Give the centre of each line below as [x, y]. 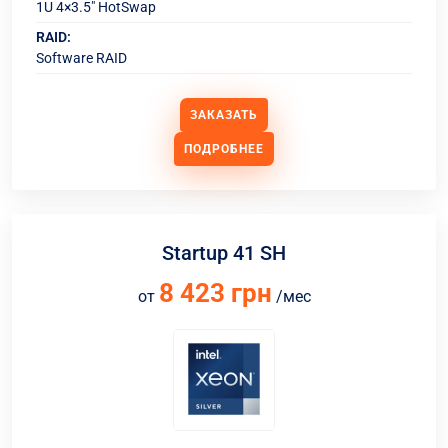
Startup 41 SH [224, 253]
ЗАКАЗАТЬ [224, 115]
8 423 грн [215, 293]
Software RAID [81, 58]
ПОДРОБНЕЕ [224, 149]
